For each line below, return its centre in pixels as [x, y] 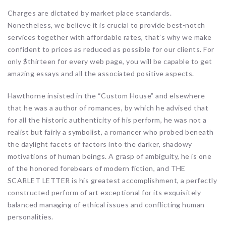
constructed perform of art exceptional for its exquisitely [104, 192]
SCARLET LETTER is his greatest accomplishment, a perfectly [112, 180]
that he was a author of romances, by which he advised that [108, 107]
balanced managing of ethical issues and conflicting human [106, 204]
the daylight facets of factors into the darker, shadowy [100, 144]
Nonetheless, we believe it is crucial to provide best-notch [106, 25]
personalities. [31, 216]
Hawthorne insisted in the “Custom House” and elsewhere [106, 95]
